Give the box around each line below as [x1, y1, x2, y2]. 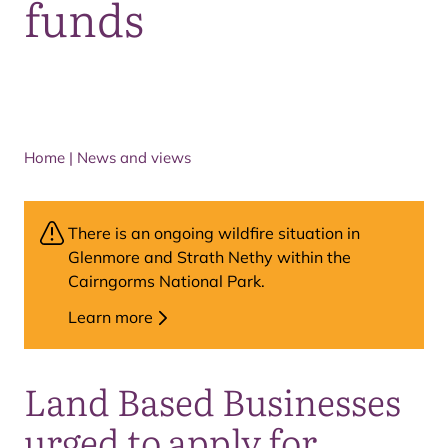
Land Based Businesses [24, 374, 401, 427]
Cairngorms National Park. [68, 271, 265, 291]
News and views [77, 148, 191, 167]
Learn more [68, 307, 153, 327]
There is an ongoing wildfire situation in [68, 223, 360, 243]
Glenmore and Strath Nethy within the [68, 247, 351, 267]
